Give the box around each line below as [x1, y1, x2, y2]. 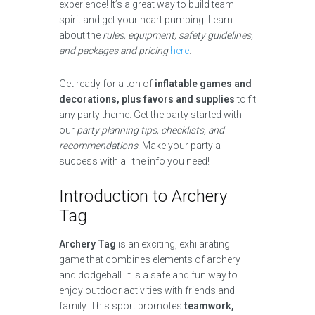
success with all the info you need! [59, 155, 210, 167]
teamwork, [184, 300, 234, 311]
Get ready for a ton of [59, 78, 155, 89]
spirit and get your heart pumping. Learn [59, 14, 233, 25]
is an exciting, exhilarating [116, 238, 230, 250]
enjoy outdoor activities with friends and [59, 285, 235, 296]
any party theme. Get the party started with [59, 109, 242, 120]
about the [59, 30, 103, 41]
